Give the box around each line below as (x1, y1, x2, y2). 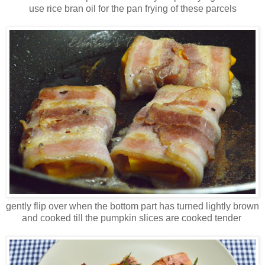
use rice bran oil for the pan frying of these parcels (28, 4, 237, 14)
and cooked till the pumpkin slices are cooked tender (21, 212, 244, 223)
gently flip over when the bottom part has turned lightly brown (6, 201, 259, 211)
